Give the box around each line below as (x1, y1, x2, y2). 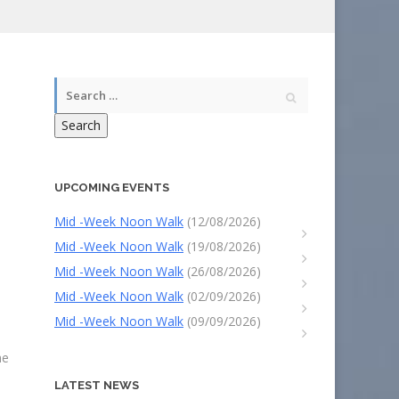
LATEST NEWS (54, 379, 139, 392)
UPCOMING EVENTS (54, 181, 169, 194)
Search (61, 117, 101, 134)
